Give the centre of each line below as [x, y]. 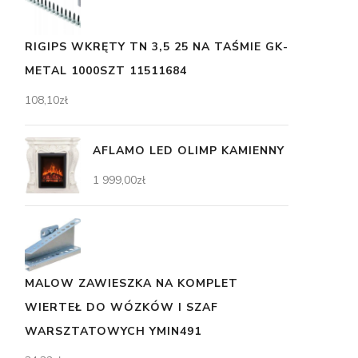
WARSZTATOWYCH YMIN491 [113, 331]
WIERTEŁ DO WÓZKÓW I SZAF [121, 307]
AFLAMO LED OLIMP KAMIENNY [189, 150]
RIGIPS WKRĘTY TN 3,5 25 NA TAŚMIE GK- [157, 46]
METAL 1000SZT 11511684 [106, 70]
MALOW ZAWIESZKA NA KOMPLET [131, 283]
